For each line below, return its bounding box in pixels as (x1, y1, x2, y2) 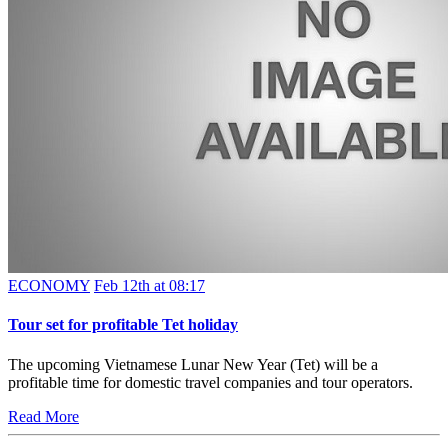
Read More (8, 407, 79, 425)
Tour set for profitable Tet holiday (8, 316, 238, 334)
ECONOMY (8, 277, 90, 295)
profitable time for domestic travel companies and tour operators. (8, 373, 413, 391)
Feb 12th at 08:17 (94, 277, 205, 295)
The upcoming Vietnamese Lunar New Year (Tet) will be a (8, 355, 378, 373)
